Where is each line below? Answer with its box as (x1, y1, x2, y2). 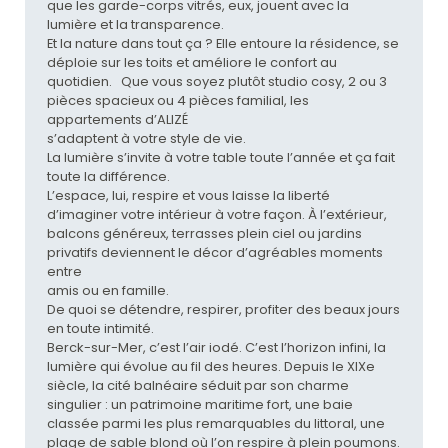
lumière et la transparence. (46, 15, 224, 35)
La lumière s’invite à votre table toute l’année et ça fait (46, 148, 395, 168)
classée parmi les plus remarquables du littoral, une (46, 414, 385, 434)
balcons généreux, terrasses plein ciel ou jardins (46, 224, 362, 244)
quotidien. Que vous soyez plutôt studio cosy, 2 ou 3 (46, 72, 387, 92)
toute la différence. (46, 167, 170, 187)
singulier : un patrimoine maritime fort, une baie (46, 395, 353, 415)
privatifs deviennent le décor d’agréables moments (46, 243, 383, 263)
